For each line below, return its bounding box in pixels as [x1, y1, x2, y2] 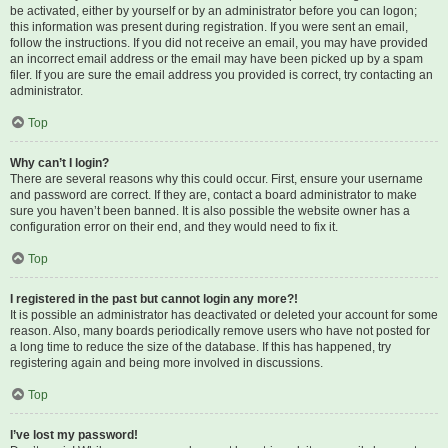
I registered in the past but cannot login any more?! [10, 292, 298, 306]
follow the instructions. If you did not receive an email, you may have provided [10, 36, 428, 50]
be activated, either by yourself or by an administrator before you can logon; [10, 4, 417, 18]
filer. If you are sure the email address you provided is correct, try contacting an [10, 68, 433, 82]
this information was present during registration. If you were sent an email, [10, 20, 408, 34]
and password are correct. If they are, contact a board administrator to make [10, 188, 417, 202]
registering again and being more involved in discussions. [10, 356, 323, 370]
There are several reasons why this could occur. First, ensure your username [10, 172, 423, 186]
